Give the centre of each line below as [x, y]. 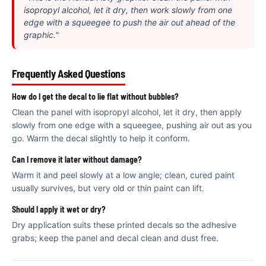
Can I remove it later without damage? [77, 159]
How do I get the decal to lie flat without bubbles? [95, 96]
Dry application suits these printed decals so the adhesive [124, 224]
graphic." [41, 34]
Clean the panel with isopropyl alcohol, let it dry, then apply [127, 112]
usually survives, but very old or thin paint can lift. [108, 188]
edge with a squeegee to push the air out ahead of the [129, 22]
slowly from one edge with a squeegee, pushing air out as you [132, 125]
